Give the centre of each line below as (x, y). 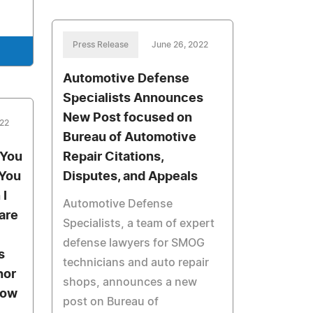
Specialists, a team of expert (139, 224)
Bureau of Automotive (130, 138)
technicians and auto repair (136, 263)
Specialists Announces (133, 99)
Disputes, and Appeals (131, 177)
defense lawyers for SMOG (134, 243)
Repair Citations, (114, 157)
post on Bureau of (111, 302)
